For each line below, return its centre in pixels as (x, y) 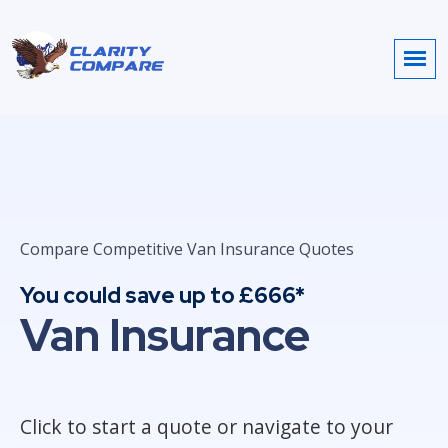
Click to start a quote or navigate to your (206, 426)
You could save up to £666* (162, 295)
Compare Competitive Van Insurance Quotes (187, 249)
